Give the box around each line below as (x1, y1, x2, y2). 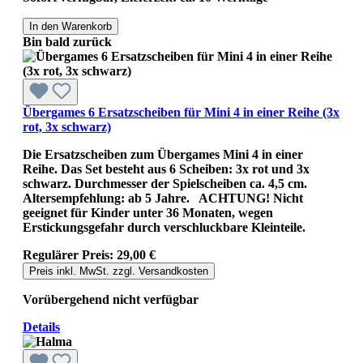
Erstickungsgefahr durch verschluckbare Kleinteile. (23, 220, 305, 234)
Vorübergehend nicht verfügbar (23, 292, 199, 306)
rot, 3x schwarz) (23, 119, 111, 134)
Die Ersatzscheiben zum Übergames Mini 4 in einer (23, 147, 303, 161)
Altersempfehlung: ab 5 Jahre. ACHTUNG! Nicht (23, 190, 303, 205)
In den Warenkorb (29, 19, 112, 32)
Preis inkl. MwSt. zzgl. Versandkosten (29, 264, 208, 277)
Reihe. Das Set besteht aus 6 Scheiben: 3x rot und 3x (23, 161, 310, 176)
